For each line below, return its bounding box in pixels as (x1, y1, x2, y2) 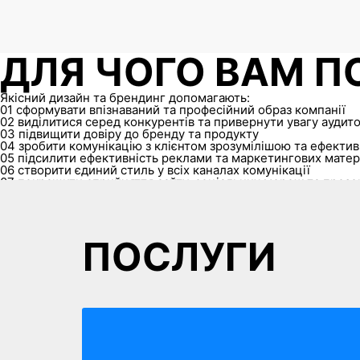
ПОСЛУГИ (82, 233, 276, 281)
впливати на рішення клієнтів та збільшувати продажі (18, 186, 331, 202)
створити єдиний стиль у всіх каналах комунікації (18, 162, 310, 178)
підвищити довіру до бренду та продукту (18, 126, 259, 142)
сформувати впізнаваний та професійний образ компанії (16, 102, 346, 118)
